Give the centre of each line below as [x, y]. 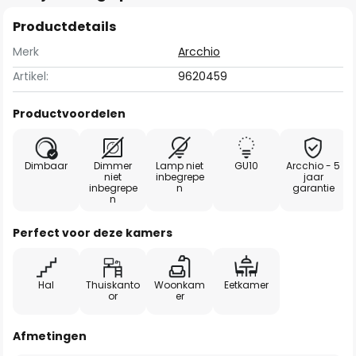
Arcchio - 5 [313, 166]
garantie [313, 188]
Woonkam [180, 285]
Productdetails [64, 27]
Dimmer [113, 166]
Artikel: [31, 76]
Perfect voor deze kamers [93, 233]
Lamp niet [180, 166]
